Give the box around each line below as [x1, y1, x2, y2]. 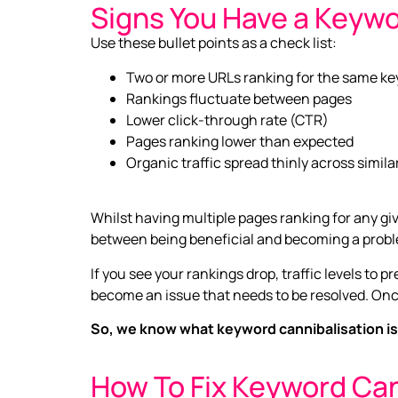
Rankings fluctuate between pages [126, 88, 352, 108]
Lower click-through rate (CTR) [126, 109, 329, 130]
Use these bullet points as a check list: [91, 33, 337, 53]
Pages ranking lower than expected [126, 131, 354, 151]
